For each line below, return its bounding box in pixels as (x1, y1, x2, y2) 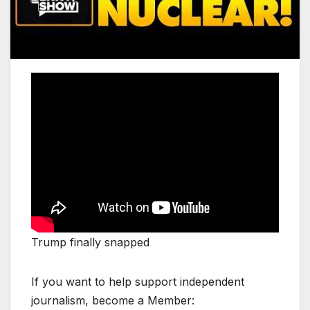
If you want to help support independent (31, 274, 244, 289)
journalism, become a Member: (31, 293, 194, 307)
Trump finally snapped (31, 235, 149, 249)
